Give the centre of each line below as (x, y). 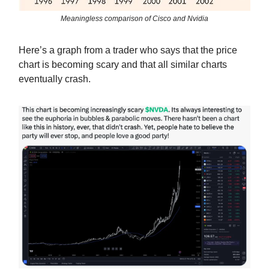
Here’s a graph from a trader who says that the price (128, 50)
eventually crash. (55, 79)
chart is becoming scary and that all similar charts (123, 64)
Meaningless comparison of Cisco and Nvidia (134, 18)
